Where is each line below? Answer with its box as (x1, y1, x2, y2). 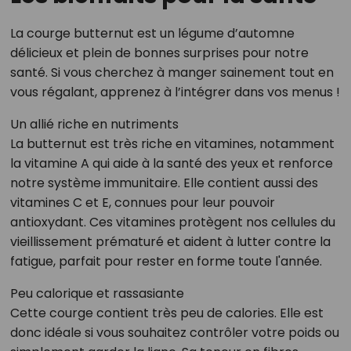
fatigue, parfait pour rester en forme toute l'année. (9, 252, 322, 271)
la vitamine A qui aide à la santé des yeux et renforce (9, 154, 333, 173)
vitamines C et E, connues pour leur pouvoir (9, 194, 275, 212)
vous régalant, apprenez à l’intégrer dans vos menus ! (9, 83, 340, 102)
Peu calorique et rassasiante (9, 284, 184, 303)
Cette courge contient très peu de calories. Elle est (9, 304, 324, 323)
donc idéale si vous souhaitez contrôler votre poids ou (9, 324, 339, 342)
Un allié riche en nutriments (9, 115, 179, 134)
